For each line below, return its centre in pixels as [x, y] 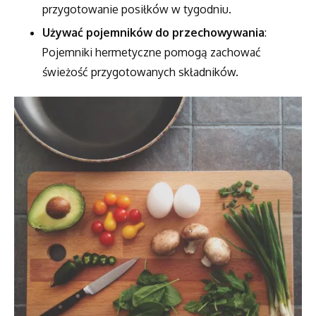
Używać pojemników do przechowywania [153, 32]
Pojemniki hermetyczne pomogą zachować [152, 52]
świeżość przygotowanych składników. [140, 72]
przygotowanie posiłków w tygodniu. [137, 10]
